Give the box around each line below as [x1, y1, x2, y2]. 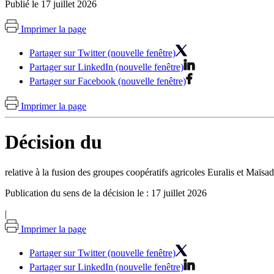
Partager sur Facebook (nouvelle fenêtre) [29, 75, 186, 86]
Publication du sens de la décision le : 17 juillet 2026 [5, 187, 207, 198]
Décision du [5, 131, 102, 154]
